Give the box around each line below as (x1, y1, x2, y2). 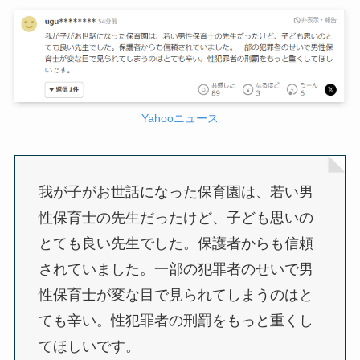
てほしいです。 (38, 338, 140, 355)
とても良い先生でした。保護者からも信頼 (38, 235, 313, 252)
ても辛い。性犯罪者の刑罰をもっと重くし (38, 313, 313, 329)
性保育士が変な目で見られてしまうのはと (38, 287, 313, 304)
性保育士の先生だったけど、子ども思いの (38, 210, 313, 227)
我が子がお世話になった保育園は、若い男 (38, 184, 313, 201)
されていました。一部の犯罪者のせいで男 (38, 261, 313, 278)
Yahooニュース (141, 112, 219, 125)
